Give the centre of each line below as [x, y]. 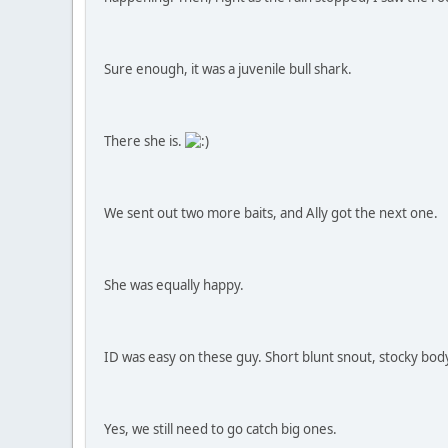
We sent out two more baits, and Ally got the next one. [271, 213]
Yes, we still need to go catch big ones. [220, 429]
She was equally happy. [174, 285]
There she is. [144, 141]
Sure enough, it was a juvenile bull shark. [228, 69]
